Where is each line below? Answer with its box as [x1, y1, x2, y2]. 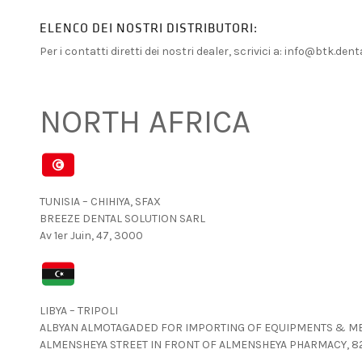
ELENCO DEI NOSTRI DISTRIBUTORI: [39, 23, 258, 35]
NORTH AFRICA [39, 103, 250, 141]
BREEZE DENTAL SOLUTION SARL [39, 212, 205, 225]
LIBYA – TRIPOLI [39, 304, 118, 318]
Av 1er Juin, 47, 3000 [39, 229, 143, 242]
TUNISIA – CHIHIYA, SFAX [39, 195, 161, 208]
